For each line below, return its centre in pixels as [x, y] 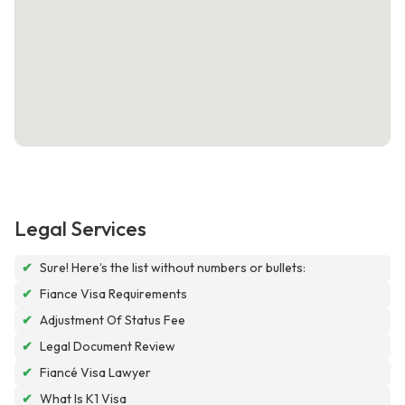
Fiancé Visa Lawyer [95, 373]
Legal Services [80, 229]
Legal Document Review [108, 347]
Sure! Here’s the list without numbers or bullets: [173, 268]
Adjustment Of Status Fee [113, 320]
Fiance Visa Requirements [113, 294]
